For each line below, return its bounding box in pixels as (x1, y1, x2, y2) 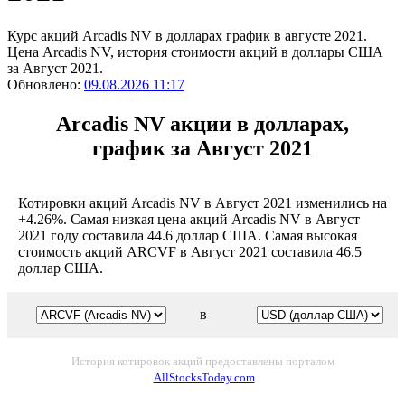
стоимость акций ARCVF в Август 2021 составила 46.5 (18, 243, 362, 259)
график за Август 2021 (92, 136, 313, 160)
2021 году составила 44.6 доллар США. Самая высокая (18, 227, 357, 243)
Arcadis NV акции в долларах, (56, 111, 349, 136)
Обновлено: (7, 76, 84, 92)
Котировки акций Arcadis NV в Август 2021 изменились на (18, 194, 387, 211)
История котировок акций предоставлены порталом (71, 353, 334, 368)
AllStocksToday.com (153, 370, 255, 384)
